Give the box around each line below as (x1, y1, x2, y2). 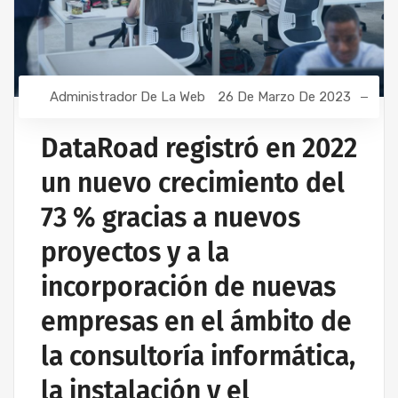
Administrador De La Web (49, 88, 205, 105)
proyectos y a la (41, 235, 229, 268)
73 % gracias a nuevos (41, 201, 300, 234)
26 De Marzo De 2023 (217, 88, 351, 105)
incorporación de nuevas (41, 270, 336, 303)
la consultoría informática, (41, 339, 355, 372)
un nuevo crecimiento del (41, 166, 345, 199)
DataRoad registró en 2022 (41, 131, 357, 164)
